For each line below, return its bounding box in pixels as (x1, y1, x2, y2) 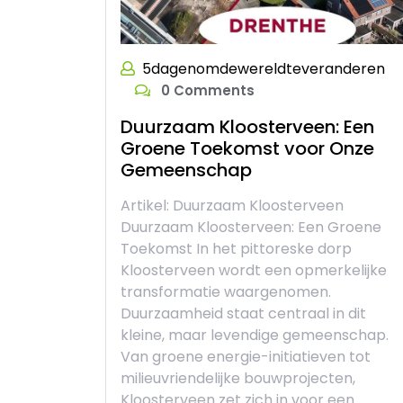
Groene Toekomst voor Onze (121, 135, 374, 161)
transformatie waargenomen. (121, 281, 331, 302)
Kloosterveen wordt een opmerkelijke (121, 259, 387, 281)
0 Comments (157, 80, 255, 100)
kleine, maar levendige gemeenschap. (121, 324, 389, 345)
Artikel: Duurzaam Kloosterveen (121, 194, 344, 216)
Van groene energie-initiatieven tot (121, 345, 371, 367)
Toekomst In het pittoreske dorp (121, 237, 352, 259)
